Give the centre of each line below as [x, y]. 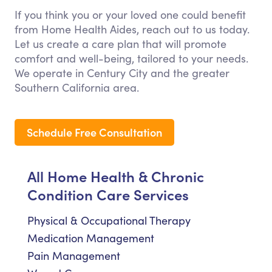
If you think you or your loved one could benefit [130, 15]
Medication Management [91, 238]
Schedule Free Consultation [94, 132]
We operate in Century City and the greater [122, 73]
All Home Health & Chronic [116, 176]
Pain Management [74, 256]
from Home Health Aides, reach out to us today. [132, 29]
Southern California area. [77, 88]
